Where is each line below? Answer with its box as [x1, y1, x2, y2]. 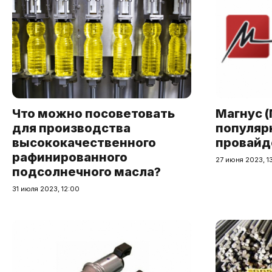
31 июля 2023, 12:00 [12, 184, 80, 193]
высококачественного [12, 135, 156, 150]
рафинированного [12, 149, 127, 165]
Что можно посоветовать [12, 106, 175, 121]
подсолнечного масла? [12, 164, 161, 179]
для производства [12, 120, 131, 135]
